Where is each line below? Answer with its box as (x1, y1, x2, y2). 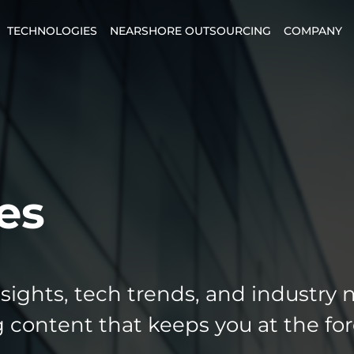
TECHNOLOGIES (7, 24, 98, 38)
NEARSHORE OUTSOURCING (110, 24, 272, 38)
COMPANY (284, 24, 343, 38)
